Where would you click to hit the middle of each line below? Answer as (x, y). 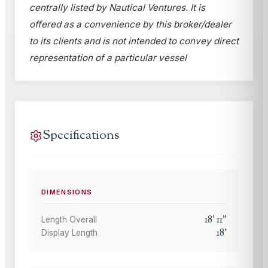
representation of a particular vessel (108, 58)
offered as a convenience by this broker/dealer (130, 25)
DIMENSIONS (67, 192)
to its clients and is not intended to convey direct (134, 41)
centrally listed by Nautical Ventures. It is (117, 8)
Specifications (81, 136)
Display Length (69, 233)
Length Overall (69, 220)
